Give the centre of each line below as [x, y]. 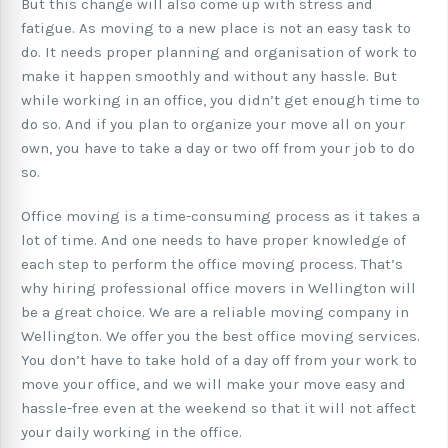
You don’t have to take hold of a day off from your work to [219, 359]
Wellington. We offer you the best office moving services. [220, 335]
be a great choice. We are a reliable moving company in [215, 311]
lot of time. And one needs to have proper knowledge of [213, 239]
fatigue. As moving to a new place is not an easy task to [216, 27]
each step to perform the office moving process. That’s [212, 263]
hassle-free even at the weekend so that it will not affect [218, 407]
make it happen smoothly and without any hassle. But [209, 75]
